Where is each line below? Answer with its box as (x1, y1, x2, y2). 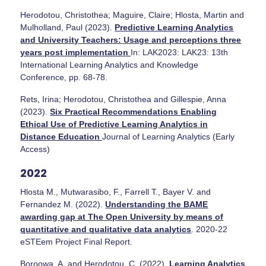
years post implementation (20, 47, 131, 57)
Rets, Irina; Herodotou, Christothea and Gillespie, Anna (20, 94, 227, 104)
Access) (20, 144, 50, 154)
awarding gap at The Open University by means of (20, 211, 224, 221)
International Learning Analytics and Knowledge (20, 59, 199, 69)
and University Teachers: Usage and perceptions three (20, 34, 242, 45)
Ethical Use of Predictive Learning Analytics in (20, 119, 208, 129)
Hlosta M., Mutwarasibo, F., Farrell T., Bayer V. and (20, 186, 211, 197)
